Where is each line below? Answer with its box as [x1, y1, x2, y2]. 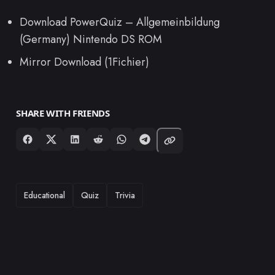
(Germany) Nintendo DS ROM [20, 31, 162, 47]
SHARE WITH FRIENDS [16, 106, 110, 119]
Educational [24, 188, 66, 201]
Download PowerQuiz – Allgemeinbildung [20, 14, 220, 30]
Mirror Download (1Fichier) [20, 53, 149, 70]
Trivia [115, 188, 136, 201]
